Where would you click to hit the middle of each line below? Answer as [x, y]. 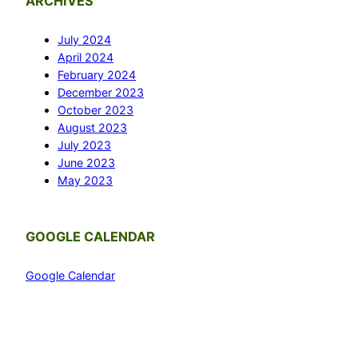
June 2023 [86, 163]
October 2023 [95, 110]
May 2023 [85, 181]
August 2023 [92, 128]
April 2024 [86, 58]
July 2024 [84, 40]
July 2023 [84, 145]
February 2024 [97, 75]
